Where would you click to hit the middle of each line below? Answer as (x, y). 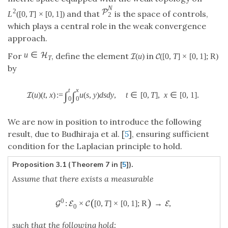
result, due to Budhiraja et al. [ (66, 134)
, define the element (91, 56)
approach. (27, 38)
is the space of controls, (161, 13)
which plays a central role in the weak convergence (107, 26)
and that (83, 13)
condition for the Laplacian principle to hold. (95, 146)
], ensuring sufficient (169, 134)
